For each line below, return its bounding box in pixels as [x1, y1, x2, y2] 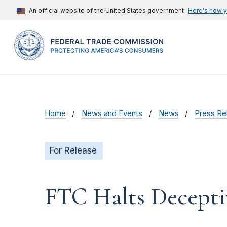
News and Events [82, 109, 143, 119]
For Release [50, 145, 97, 156]
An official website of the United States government [29, 7, 184, 14]
